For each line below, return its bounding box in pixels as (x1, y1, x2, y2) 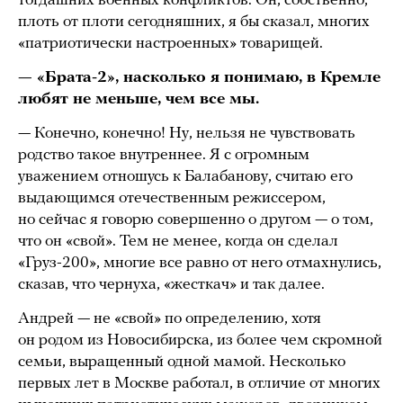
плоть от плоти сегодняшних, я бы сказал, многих (18, 13, 370, 31)
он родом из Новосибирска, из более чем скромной (18, 331, 382, 349)
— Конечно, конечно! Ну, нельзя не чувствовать (18, 124, 355, 142)
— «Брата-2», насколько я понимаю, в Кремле (18, 68, 381, 86)
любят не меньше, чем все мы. (18, 90, 259, 108)
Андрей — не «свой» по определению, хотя (18, 309, 321, 327)
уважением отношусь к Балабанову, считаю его (18, 167, 353, 185)
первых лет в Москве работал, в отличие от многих (18, 374, 381, 392)
